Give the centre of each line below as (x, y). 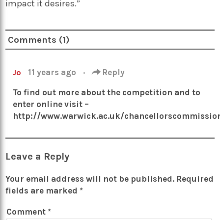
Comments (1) (39, 40)
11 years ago (53, 72)
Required (195, 179)
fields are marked (43, 190)
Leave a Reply (38, 156)
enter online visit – (51, 104)
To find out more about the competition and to (107, 92)
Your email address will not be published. (90, 179)
